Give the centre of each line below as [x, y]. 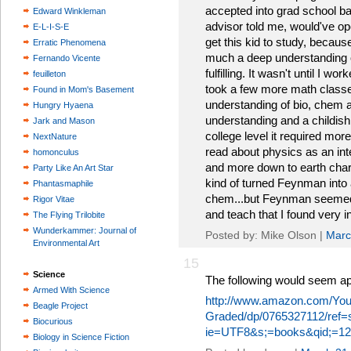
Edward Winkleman [69, 11]
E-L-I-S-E [51, 27]
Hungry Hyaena [63, 105]
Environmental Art [66, 243]
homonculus [56, 152]
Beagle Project [60, 306]
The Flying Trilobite [69, 215]
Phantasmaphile [63, 183]
